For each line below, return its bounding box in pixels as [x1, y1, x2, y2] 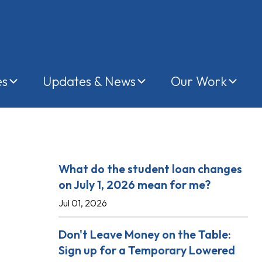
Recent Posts [58, 126, 156, 145]
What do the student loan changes [58, 161, 242, 176]
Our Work [171, 73, 227, 89]
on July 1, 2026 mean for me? [58, 177, 211, 192]
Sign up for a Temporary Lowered [58, 243, 235, 257]
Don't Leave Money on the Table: [58, 227, 231, 242]
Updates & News [43, 73, 136, 89]
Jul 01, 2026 [58, 197, 107, 209]
